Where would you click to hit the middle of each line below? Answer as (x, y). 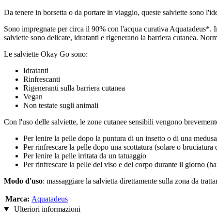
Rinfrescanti (42, 79)
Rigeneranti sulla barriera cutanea (74, 88)
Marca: (17, 199)
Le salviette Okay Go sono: (46, 54)
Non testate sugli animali (61, 106)
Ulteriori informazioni (46, 209)
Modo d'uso (23, 181)
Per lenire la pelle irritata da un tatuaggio (85, 156)
